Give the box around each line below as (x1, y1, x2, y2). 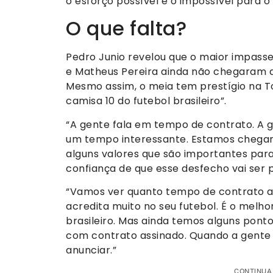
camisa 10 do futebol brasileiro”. (66, 94, 227, 108)
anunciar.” (66, 243, 116, 258)
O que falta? (66, 15, 186, 43)
